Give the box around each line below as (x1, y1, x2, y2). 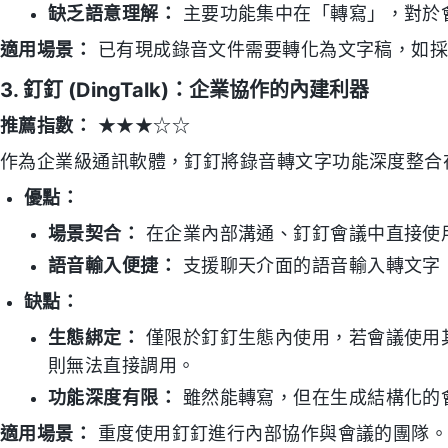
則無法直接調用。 (48, 356, 196, 376)
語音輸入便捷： (48, 256, 178, 276)
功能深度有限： (48, 388, 178, 408)
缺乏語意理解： (48, 4, 178, 24)
